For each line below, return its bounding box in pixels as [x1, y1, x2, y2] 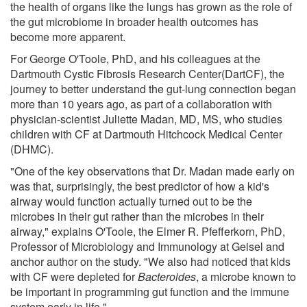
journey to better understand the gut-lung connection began [10, 80, 296, 97]
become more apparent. [10, 28, 125, 45]
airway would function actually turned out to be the [10, 193, 252, 209]
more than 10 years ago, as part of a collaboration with [10, 95, 272, 112]
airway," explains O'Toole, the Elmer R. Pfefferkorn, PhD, [10, 223, 285, 239]
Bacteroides [138, 268, 196, 284]
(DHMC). [10, 140, 53, 157]
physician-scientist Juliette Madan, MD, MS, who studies [10, 110, 282, 127]
